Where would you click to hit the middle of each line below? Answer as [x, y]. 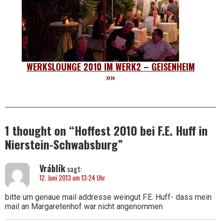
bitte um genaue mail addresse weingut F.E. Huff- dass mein [108, 197]
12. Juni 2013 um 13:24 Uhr [72, 178]
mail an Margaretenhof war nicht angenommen [84, 207]
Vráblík [52, 168]
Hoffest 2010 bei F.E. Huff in [141, 130]
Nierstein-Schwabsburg [61, 144]
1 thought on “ [40, 130]
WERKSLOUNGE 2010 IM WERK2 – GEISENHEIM [110, 66]
